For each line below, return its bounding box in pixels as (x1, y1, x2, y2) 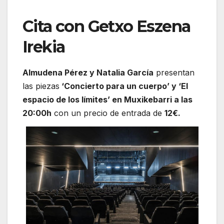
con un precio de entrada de (51, 108, 164, 118)
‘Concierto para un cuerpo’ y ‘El (59, 81, 188, 91)
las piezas (22, 81, 59, 91)
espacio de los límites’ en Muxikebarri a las (22, 94, 192, 105)
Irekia (22, 37, 65, 57)
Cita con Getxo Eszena (22, 16, 190, 36)
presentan (153, 67, 194, 78)
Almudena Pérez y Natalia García (22, 67, 153, 78)
